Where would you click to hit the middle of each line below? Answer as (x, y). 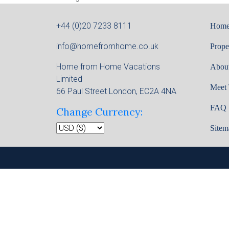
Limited (69, 79)
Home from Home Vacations (108, 67)
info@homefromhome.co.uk (107, 46)
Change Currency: (99, 112)
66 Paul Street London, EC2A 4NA (116, 91)
